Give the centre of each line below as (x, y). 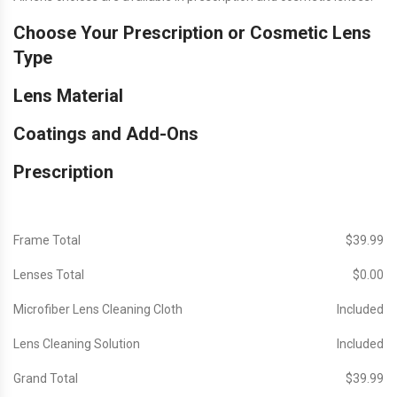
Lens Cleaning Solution (77, 344)
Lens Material (68, 96)
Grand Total (46, 379)
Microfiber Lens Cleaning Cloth (98, 310)
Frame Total (47, 241)
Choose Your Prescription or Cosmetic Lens (192, 33)
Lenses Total (49, 275)
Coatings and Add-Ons (106, 134)
